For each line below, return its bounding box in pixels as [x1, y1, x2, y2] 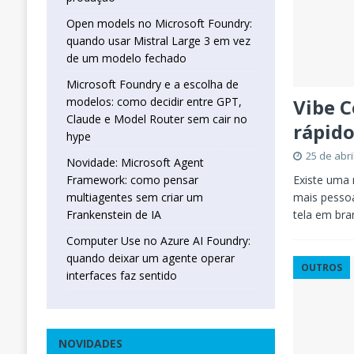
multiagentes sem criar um [66, 190, 203, 205]
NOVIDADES [58, 336, 122, 352]
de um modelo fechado [66, 51, 186, 66]
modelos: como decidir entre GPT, [66, 94, 242, 110]
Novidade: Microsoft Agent [66, 155, 204, 171]
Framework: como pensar [66, 172, 198, 188]
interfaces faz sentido [66, 268, 177, 284]
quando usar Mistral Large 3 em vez [66, 33, 250, 49]
